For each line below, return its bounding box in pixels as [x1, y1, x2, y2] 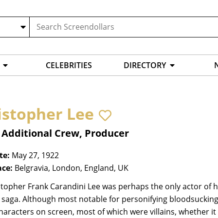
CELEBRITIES [46, 60, 92, 71]
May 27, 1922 [12, 150, 59, 161]
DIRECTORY [124, 60, 166, 71]
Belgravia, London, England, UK [15, 163, 128, 174]
